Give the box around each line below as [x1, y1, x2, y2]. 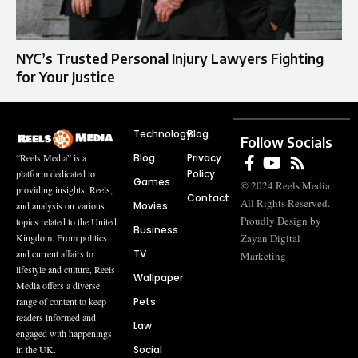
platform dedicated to [16, 166, 95, 180]
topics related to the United [16, 214, 117, 228]
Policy [187, 166, 215, 181]
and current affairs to [16, 246, 93, 260]
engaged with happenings [16, 326, 112, 340]
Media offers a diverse [16, 278, 100, 292]
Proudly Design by [241, 213, 322, 228]
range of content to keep [16, 294, 106, 308]
